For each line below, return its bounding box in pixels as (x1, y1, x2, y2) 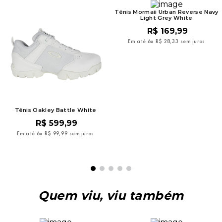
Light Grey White (140, 14, 193, 21)
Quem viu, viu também (38, 188, 184, 203)
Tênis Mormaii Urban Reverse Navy (114, 8, 219, 15)
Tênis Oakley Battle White (14, 106, 97, 113)
